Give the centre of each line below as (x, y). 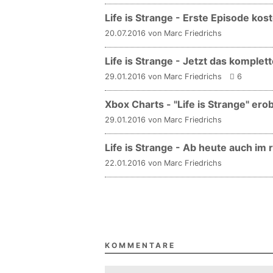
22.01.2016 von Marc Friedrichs (163, 163)
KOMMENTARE (140, 245)
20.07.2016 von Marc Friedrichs (163, 33)
